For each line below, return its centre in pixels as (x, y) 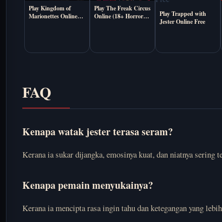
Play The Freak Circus (122, 8)
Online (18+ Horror (119, 16)
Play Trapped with (183, 14)
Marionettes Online (53, 16)
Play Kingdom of (50, 8)
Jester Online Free (182, 22)
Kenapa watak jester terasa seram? (98, 132)
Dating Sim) (110, 24)
